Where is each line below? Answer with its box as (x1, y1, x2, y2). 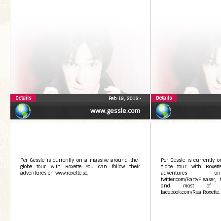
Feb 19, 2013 (109, 95, 140, 102)
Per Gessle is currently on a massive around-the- (20, 157, 140, 163)
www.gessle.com (90, 106, 140, 115)
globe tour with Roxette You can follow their (20, 163, 140, 170)
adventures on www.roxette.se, (20, 170, 88, 176)
